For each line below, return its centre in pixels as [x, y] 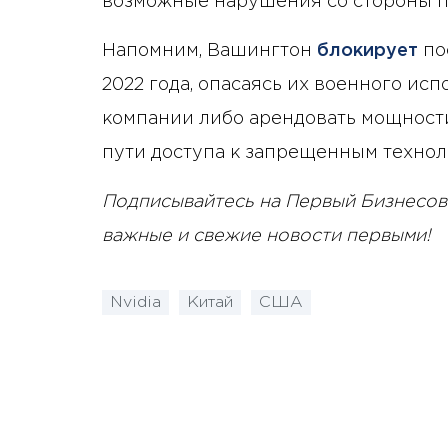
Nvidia [135, 303]
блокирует [367, 50]
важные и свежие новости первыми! [266, 235]
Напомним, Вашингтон [209, 50]
